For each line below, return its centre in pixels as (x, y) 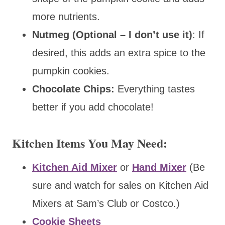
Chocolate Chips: (73, 89)
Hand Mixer (159, 167)
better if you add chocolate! (93, 107)
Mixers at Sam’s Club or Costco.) (106, 203)
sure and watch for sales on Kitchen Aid (120, 185)
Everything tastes (155, 89)
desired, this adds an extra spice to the (119, 52)
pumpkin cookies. (71, 71)
